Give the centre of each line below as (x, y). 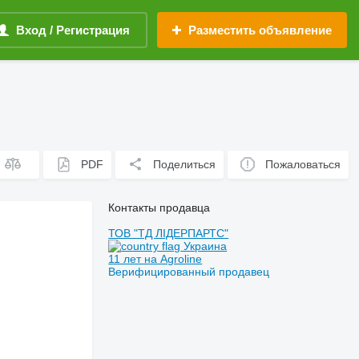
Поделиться (185, 164)
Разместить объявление (260, 30)
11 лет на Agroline (155, 259)
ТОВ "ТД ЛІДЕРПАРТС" (169, 233)
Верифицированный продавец (189, 272)
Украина (204, 246)
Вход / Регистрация (73, 30)
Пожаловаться (303, 164)
